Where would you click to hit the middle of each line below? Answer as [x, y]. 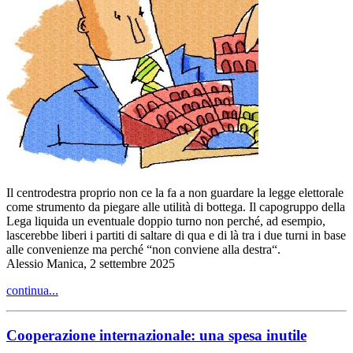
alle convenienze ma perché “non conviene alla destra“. [143, 249]
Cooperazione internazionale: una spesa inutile [156, 335]
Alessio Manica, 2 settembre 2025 [91, 263]
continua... [32, 290]
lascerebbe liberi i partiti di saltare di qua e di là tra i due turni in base [176, 235]
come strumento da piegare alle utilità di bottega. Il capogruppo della [176, 206]
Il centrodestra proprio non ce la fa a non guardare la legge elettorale [175, 192]
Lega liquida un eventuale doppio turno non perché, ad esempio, [166, 221]
